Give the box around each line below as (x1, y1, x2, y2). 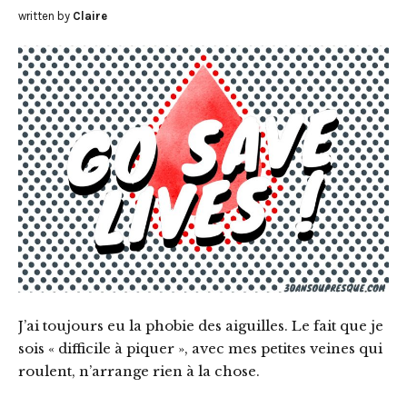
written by (18, 9, 73, 24)
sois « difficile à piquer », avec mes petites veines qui (18, 340, 382, 358)
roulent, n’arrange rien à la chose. (18, 362, 260, 381)
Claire (73, 9, 107, 24)
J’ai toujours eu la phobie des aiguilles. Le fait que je (18, 317, 383, 335)
